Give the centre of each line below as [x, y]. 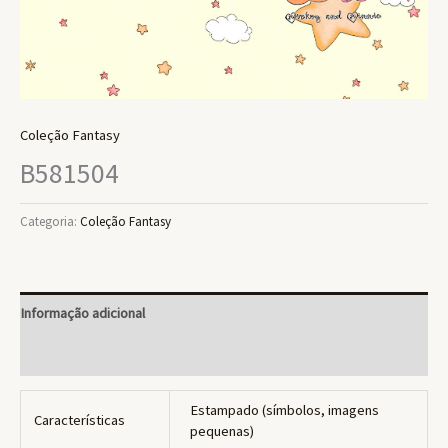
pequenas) [221, 431]
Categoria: [50, 222]
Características [80, 420]
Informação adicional [82, 312]
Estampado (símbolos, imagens [284, 410]
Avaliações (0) [61, 354]
